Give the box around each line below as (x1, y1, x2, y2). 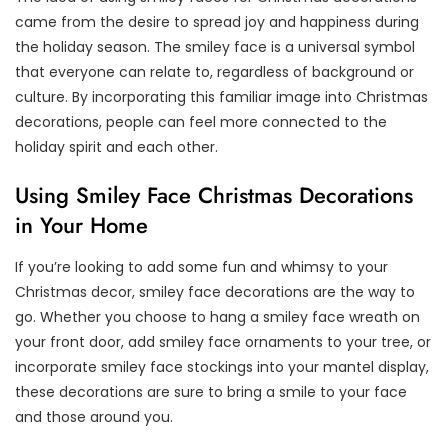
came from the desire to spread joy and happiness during (15, 11, 419, 32)
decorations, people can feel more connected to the (15, 111, 387, 132)
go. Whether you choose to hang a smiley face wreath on (15, 306, 420, 327)
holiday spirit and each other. (15, 136, 218, 157)
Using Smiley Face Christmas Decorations (15, 178, 413, 211)
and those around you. (15, 406, 173, 427)
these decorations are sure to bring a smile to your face (15, 381, 407, 402)
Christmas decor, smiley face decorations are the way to (15, 281, 415, 302)
